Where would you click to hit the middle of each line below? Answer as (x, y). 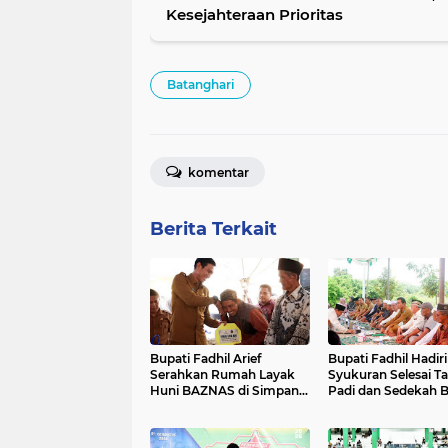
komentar (217, 173)
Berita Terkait (213, 229)
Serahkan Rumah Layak (222, 375)
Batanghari (200, 85)
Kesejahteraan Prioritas (254, 15)
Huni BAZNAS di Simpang (228, 391)
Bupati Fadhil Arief (205, 359)
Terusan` (177, 407)
